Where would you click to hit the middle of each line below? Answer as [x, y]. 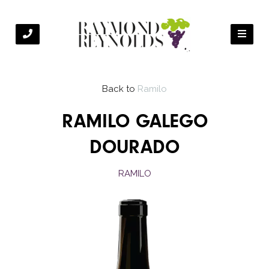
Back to [119, 89]
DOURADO [134, 148]
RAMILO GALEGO [134, 122]
